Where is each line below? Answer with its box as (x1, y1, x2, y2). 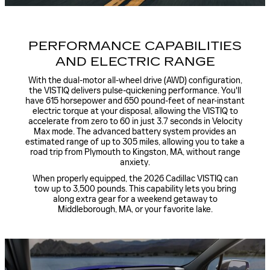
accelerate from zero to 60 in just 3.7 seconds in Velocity (28, 116, 242, 127)
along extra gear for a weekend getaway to (52, 194, 218, 205)
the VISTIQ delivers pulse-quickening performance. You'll (29, 86, 241, 96)
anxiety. (120, 157, 150, 168)
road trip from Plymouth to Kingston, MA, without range (30, 147, 240, 158)
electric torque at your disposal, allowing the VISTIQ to (32, 106, 238, 117)
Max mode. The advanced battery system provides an (34, 127, 236, 137)
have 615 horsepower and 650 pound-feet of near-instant (25, 96, 245, 107)
